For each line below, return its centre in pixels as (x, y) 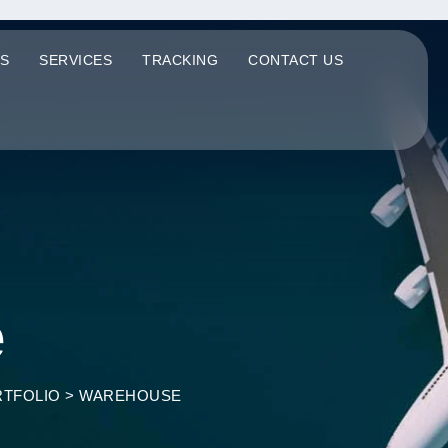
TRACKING (180, 60)
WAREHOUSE (130, 395)
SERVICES (76, 60)
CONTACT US (296, 60)
